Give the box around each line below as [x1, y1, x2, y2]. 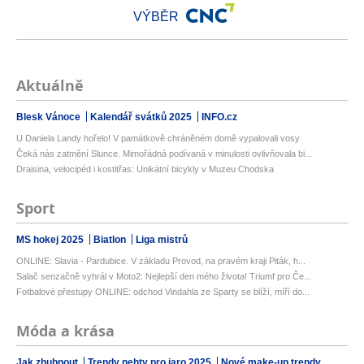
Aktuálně [16, 76, 84, 97]
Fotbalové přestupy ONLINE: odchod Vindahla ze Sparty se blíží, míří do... [16, 287, 310, 297]
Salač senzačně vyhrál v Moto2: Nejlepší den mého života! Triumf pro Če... [16, 271, 311, 282]
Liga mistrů [136, 234, 188, 246]
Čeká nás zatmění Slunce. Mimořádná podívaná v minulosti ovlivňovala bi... [16, 149, 312, 159]
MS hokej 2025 [16, 234, 86, 246]
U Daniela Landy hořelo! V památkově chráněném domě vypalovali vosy [16, 133, 300, 144]
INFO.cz [201, 111, 237, 123]
